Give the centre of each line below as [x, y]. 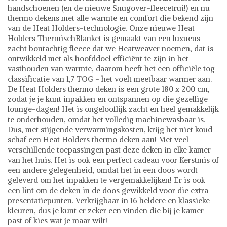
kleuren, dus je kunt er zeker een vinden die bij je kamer [106, 210]
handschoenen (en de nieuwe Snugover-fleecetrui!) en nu [109, 8]
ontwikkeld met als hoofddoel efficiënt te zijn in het [98, 58]
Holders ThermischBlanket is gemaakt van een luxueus [104, 38]
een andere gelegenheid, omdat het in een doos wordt [103, 170]
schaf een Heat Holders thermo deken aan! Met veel [98, 139]
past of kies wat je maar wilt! [58, 220]
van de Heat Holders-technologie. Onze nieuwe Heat [101, 28]
